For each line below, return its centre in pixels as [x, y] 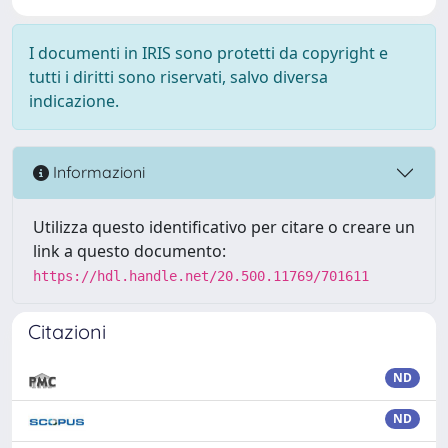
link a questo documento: [129, 250]
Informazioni [97, 172]
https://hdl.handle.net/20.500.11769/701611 [201, 275]
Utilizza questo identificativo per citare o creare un [224, 226]
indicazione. [74, 100]
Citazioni [67, 331]
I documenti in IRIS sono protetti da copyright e [208, 52]
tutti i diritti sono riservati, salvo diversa [178, 76]
